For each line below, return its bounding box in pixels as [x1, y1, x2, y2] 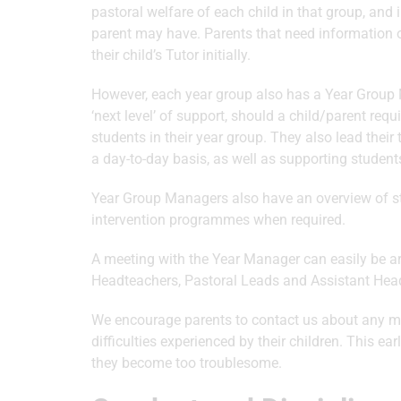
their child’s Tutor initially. [91, 47, 251, 64]
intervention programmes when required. [91, 211, 346, 228]
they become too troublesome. [91, 354, 282, 371]
